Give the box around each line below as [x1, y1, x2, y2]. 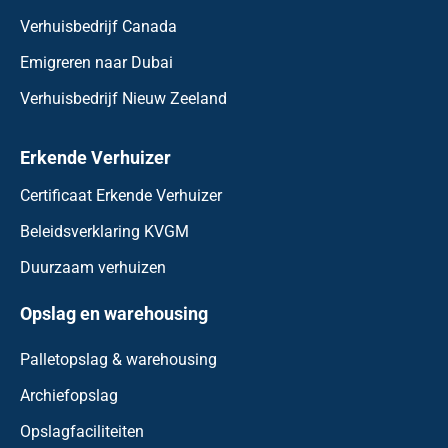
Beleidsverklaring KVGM [20, 221, 189, 241]
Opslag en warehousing [20, 302, 208, 324]
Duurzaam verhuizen [20, 257, 166, 277]
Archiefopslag [20, 385, 118, 405]
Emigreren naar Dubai [20, 52, 173, 72]
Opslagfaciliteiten [20, 421, 144, 441]
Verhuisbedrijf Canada [20, 16, 177, 36]
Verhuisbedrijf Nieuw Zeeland [20, 88, 227, 108]
